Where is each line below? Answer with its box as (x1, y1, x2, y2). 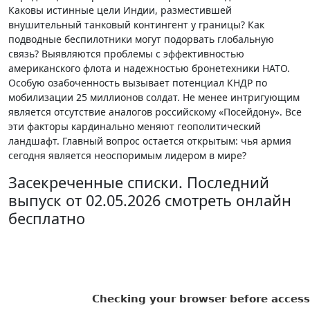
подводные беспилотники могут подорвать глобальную (8, 33, 274, 46)
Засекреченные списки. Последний (8, 172, 269, 193)
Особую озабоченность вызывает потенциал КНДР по (8, 76, 267, 90)
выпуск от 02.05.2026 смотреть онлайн (8, 190, 291, 211)
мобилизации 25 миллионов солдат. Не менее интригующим (8, 91, 300, 104)
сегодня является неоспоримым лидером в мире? (8, 149, 246, 163)
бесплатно (8, 208, 85, 229)
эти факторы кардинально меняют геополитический (8, 120, 261, 134)
